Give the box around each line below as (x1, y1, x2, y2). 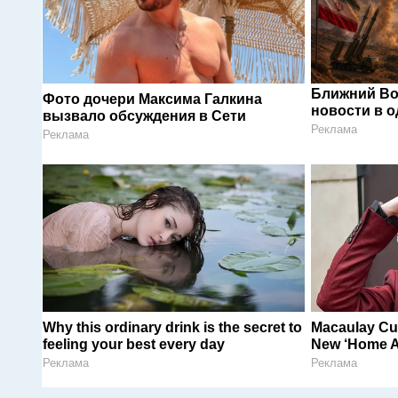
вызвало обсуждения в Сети (43, 107, 246, 123)
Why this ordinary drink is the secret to (43, 319, 302, 335)
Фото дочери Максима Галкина (43, 91, 262, 107)
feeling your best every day (43, 336, 225, 352)
